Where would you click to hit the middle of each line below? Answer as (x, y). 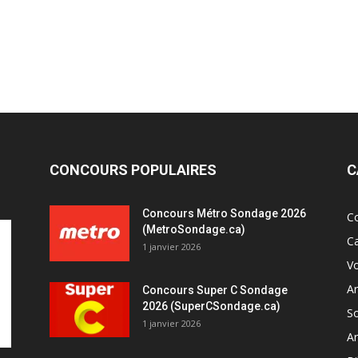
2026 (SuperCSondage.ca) (211, 306)
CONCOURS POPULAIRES (133, 170)
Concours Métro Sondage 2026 (224, 213)
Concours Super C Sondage (215, 290)
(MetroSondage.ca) (194, 229)
